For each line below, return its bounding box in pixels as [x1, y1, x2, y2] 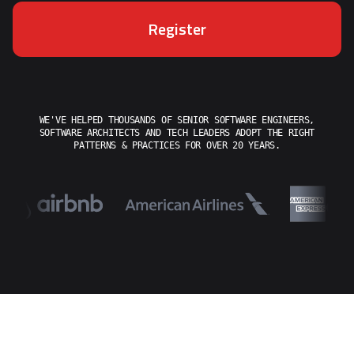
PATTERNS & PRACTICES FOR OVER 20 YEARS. [73, 139, 281, 151]
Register [148, 16, 206, 41]
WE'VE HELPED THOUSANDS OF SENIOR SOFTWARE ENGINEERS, [39, 114, 315, 126]
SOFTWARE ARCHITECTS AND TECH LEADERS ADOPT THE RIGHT [39, 126, 315, 138]
